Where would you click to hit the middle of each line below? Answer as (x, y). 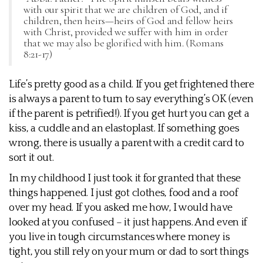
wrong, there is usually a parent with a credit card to (127, 143)
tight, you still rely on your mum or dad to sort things (129, 252)
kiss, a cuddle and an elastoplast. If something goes (124, 129)
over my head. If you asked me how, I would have (121, 208)
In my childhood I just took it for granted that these (125, 178)
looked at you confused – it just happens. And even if (128, 222)
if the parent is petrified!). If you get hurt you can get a (129, 114)
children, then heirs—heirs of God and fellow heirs (129, 21)
